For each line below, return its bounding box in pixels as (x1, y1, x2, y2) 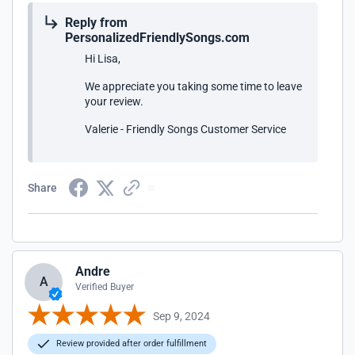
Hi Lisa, (85, 52, 120, 65)
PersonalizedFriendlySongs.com (65, 30, 250, 45)
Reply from (65, 15, 128, 30)
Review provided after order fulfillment (54, 338, 207, 349)
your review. (85, 95, 143, 108)
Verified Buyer (75, 281, 134, 292)
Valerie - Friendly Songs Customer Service (85, 123, 286, 136)
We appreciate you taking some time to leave (85, 80, 302, 93)
